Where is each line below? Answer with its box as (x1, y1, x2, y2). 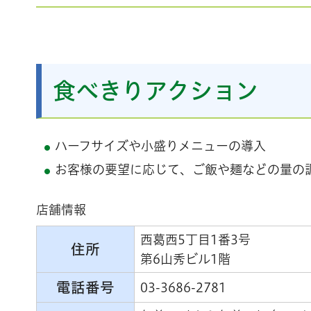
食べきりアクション (53, 78, 258, 102)
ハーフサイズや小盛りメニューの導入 (55, 139, 266, 152)
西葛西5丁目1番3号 (140, 233, 251, 246)
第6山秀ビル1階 (140, 252, 230, 265)
